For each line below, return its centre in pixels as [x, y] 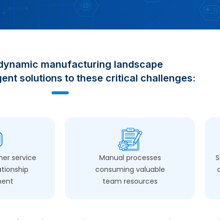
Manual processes [130, 158]
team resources [130, 181]
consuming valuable [130, 169]
